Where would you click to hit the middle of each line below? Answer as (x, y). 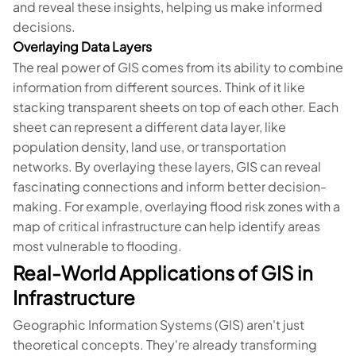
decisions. (44, 27)
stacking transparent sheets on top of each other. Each (176, 107)
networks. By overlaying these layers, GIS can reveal (167, 166)
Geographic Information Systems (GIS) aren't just (159, 325)
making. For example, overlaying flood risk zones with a (176, 206)
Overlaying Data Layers (82, 46)
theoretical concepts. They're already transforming (165, 344)
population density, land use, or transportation (149, 147)
